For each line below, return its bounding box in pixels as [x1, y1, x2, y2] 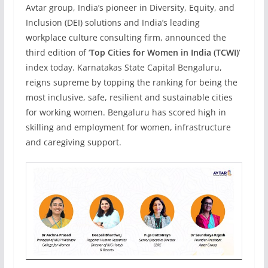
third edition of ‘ [25, 47, 90, 58]
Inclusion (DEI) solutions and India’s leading [25, 17, 200, 28]
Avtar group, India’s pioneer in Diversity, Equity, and [25, 2, 234, 13]
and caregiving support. [25, 136, 121, 148]
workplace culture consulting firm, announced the [25, 32, 226, 43]
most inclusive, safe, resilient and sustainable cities [25, 92, 233, 103]
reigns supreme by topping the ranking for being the [25, 77, 237, 88]
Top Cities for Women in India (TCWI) [89, 47, 239, 58]
